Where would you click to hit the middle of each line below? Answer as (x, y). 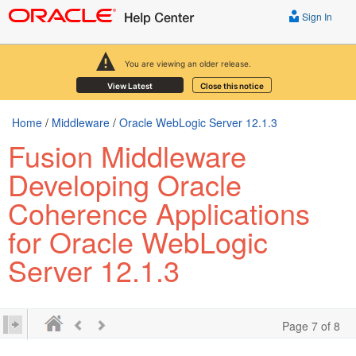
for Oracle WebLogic (138, 241)
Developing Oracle (125, 184)
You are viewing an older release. (188, 63)
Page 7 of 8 (311, 326)
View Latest (130, 85)
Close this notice (232, 85)
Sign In (316, 16)
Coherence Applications (159, 213)
